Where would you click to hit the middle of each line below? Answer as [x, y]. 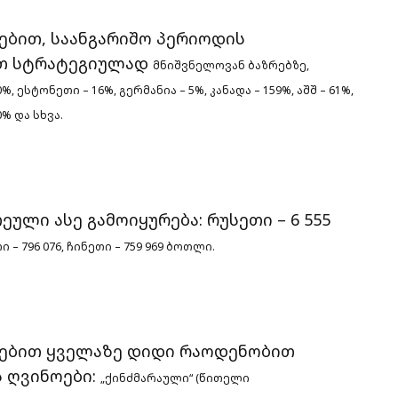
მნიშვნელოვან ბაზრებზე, [231, 65]
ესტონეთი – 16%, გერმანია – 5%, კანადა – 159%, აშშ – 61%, [185, 90]
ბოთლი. [191, 246]
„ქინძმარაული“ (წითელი [175, 378]
